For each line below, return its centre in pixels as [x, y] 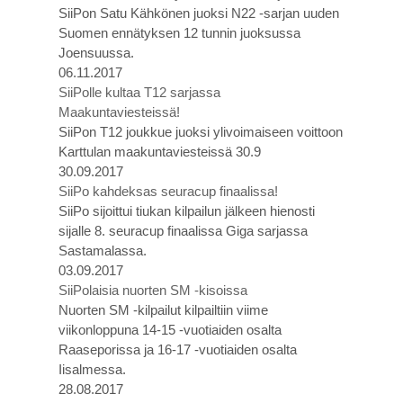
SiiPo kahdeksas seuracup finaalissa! [168, 191]
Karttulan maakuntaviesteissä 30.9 [160, 152]
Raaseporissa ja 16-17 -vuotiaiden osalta [178, 349]
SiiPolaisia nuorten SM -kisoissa [153, 290]
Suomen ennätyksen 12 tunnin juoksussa [179, 33]
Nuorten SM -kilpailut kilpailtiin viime [163, 310]
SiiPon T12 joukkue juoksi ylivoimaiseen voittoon [201, 132]
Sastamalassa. [103, 251]
